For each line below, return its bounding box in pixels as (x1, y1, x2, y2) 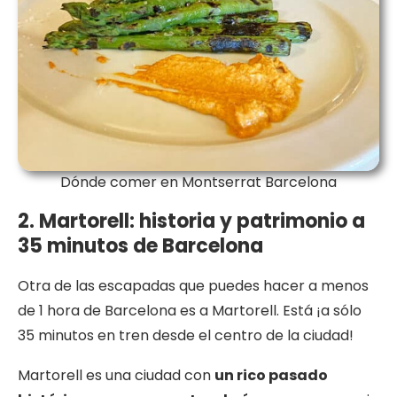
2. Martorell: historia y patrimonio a (18, 207, 365, 236)
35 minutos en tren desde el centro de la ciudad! (18, 325, 354, 346)
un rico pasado (214, 365, 328, 386)
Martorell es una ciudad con (18, 365, 214, 386)
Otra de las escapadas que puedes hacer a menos (18, 276, 369, 297)
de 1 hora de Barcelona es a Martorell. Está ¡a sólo (18, 300, 362, 322)
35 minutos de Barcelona (18, 232, 263, 261)
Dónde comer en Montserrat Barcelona (60, 172, 337, 193)
